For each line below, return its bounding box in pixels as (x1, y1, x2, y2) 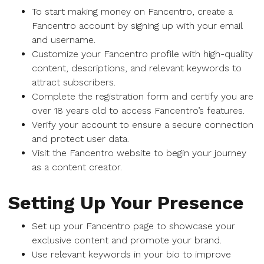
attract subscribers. (32, 77, 115, 88)
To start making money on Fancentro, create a (32, 6, 233, 17)
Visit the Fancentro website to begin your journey (32, 147, 246, 159)
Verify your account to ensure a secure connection (32, 119, 253, 130)
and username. (32, 34, 95, 45)
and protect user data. (32, 133, 129, 144)
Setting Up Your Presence (8, 192, 244, 214)
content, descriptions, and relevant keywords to (32, 62, 242, 74)
